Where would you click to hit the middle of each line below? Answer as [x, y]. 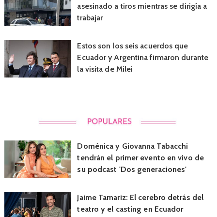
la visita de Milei [105, 69]
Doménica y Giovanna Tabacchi [133, 146]
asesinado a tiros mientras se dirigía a [142, 6]
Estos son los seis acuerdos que [133, 46]
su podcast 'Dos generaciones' [132, 170]
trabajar [90, 17]
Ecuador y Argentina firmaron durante [143, 57]
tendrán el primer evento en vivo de [140, 158]
